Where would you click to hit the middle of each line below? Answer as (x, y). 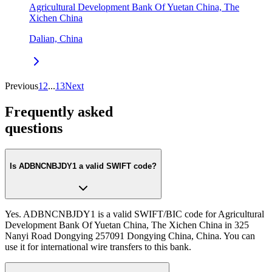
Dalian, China (56, 39)
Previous (22, 86)
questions (34, 128)
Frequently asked (59, 111)
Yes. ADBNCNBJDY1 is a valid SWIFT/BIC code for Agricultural (134, 214)
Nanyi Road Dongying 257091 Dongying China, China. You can (130, 236)
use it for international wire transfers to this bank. (98, 247)
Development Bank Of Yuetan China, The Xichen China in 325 (127, 225)
